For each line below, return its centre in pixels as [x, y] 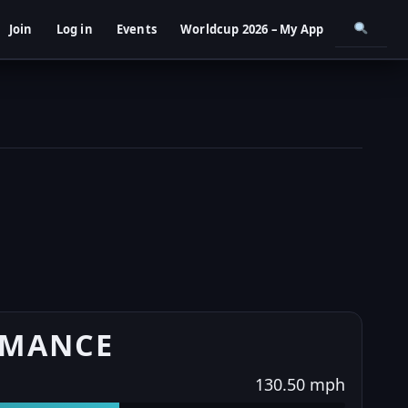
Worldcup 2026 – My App [252, 29]
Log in [74, 29]
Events [136, 29]
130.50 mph [300, 384]
